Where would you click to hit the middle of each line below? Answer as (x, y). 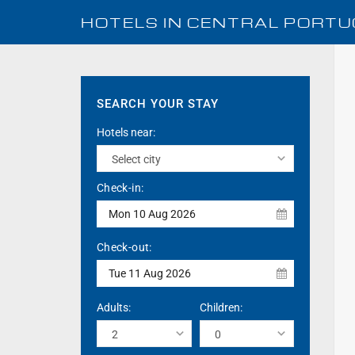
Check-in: (120, 188)
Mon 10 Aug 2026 (152, 214)
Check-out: (124, 247)
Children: (221, 307)
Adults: (114, 307)
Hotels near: (126, 132)
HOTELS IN (134, 23)
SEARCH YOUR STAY (158, 104)
